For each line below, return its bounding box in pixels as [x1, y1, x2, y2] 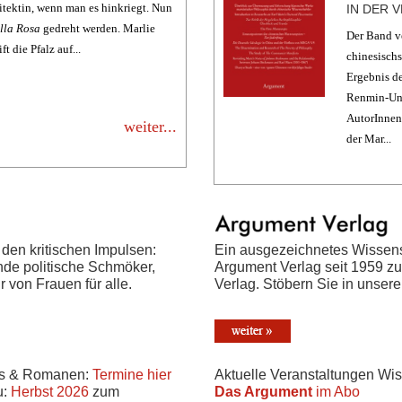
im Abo [312, 383, 360, 399]
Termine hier [92, 367, 171, 383]
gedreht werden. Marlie [40, 21, 156, 35]
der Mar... [345, 132, 391, 145]
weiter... [124, 117, 178, 135]
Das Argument [214, 383, 312, 399]
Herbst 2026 [11, 384, 89, 400]
